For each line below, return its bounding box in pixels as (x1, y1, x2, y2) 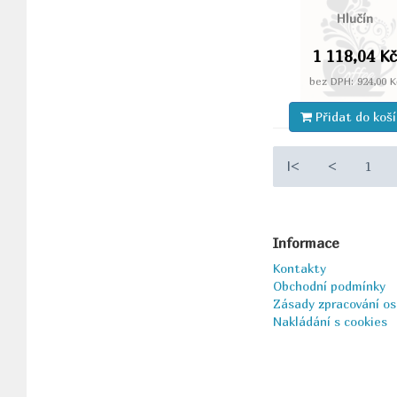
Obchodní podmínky (273, 278, 386, 294)
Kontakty (273, 261, 327, 276)
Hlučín (337, 11, 374, 27)
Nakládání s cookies (273, 314, 388, 330)
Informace (273, 234, 340, 253)
